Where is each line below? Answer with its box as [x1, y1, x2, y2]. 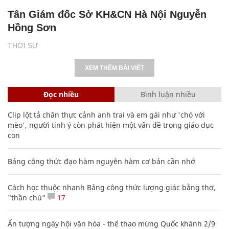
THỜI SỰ [8, 41, 38, 50]
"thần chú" [8, 192, 45, 202]
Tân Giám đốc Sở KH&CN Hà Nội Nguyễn [8, 8, 207, 20]
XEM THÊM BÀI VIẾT [85, 64, 144, 72]
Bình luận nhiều [140, 89, 196, 99]
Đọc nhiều [43, 89, 79, 99]
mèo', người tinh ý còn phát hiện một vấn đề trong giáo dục [8, 120, 214, 130]
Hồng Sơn [8, 21, 56, 33]
